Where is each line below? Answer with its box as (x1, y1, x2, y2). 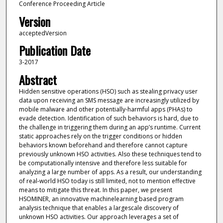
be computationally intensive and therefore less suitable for (18, 158, 187, 167)
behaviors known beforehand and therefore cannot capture (18, 140, 188, 149)
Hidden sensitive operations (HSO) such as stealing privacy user (18, 87, 198, 96)
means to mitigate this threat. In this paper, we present (18, 185, 172, 194)
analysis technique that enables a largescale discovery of (18, 203, 179, 212)
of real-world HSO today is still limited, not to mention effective (18, 176, 196, 185)
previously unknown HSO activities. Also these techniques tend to (18, 149, 202, 158)
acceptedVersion (18, 28, 67, 37)
